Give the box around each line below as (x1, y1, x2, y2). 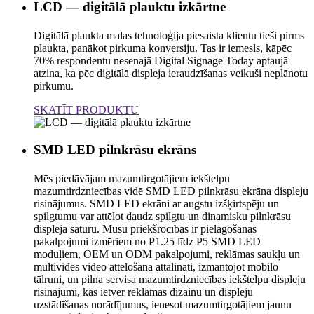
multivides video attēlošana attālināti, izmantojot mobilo (34, 261, 278, 273)
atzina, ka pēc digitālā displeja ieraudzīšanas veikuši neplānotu (34, 67, 308, 80)
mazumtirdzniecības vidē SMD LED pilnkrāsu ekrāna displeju (34, 185, 308, 198)
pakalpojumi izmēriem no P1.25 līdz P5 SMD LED (34, 235, 261, 248)
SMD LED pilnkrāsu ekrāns (34, 142, 196, 158)
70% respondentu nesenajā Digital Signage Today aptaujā (34, 55, 288, 67)
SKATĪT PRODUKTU (34, 104, 139, 116)
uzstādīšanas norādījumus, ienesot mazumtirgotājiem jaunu (34, 299, 292, 311)
